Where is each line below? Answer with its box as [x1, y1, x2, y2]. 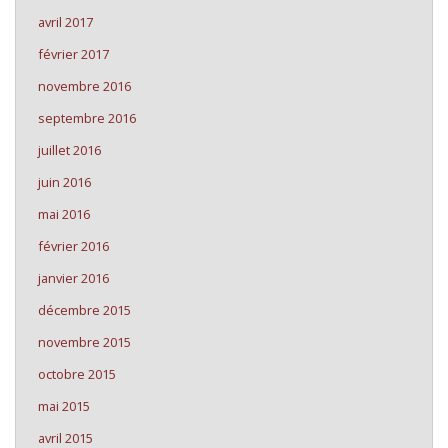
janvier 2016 [38, 269, 109, 287]
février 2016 [38, 237, 109, 255]
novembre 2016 [38, 77, 131, 95]
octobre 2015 [38, 365, 116, 383]
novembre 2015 [38, 333, 131, 351]
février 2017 [38, 45, 109, 63]
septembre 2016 [38, 109, 136, 127]
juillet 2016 [38, 141, 101, 159]
